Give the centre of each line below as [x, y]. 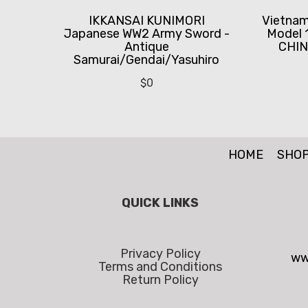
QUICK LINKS [161, 203]
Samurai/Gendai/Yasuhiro [147, 60]
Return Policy [160, 280]
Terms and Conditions [161, 267]
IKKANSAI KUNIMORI [146, 21]
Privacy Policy [160, 254]
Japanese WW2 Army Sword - [146, 34]
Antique [146, 47]
